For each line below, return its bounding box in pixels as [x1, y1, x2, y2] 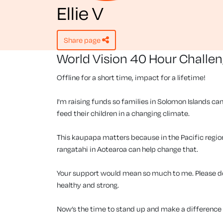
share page [68, 35, 101, 45]
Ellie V [57, 1, 104, 25]
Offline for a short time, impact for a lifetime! [57, 73, 206, 83]
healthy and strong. [57, 180, 119, 190]
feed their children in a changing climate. [57, 109, 190, 118]
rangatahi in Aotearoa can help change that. [57, 144, 198, 154]
